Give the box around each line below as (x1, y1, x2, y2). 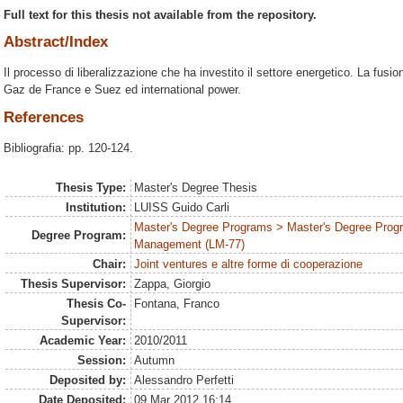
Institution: (65, 201, 126, 215)
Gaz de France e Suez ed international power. (4, 83, 241, 97)
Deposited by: (49, 373, 126, 388)
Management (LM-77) (134, 237, 246, 252)
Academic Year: (39, 334, 126, 348)
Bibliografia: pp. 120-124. (4, 140, 133, 155)
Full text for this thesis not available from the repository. (4, 7, 317, 22)
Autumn (134, 354, 175, 368)
